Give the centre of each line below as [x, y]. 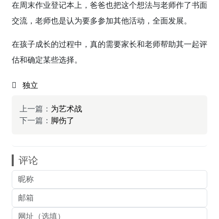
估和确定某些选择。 [47, 60]
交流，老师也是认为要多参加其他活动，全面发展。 [102, 21]
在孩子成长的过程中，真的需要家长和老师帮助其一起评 [109, 44]
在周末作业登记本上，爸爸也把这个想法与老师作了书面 [109, 5]
